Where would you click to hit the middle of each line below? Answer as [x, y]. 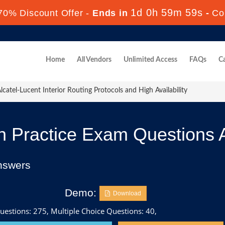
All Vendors [94, 60]
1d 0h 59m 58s [167, 13]
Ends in [110, 13]
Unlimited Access [150, 60]
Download [126, 193]
